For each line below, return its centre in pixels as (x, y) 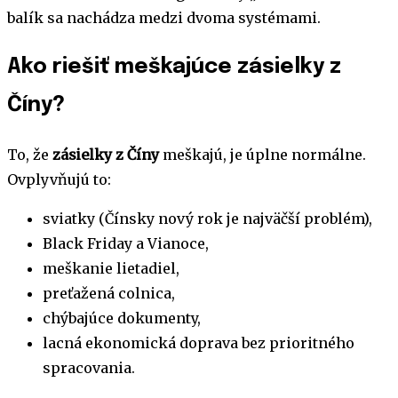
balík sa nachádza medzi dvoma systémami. (164, 18)
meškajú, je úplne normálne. (263, 155)
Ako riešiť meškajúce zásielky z (174, 68)
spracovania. (89, 368)
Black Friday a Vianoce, (126, 244)
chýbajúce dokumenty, (122, 318)
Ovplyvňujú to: (59, 180)
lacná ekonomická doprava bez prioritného (199, 343)
